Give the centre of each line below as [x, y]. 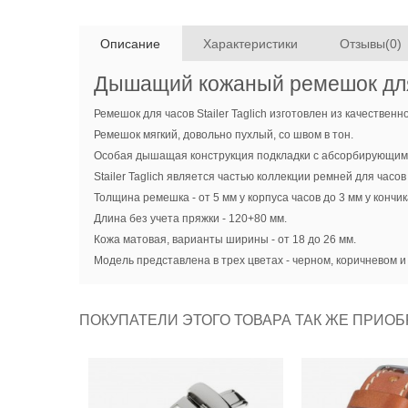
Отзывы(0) [371, 43]
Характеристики [250, 43]
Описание [131, 43]
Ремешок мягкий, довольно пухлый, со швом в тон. [223, 135]
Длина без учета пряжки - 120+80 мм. [190, 219]
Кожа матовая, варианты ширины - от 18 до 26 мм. [224, 240]
